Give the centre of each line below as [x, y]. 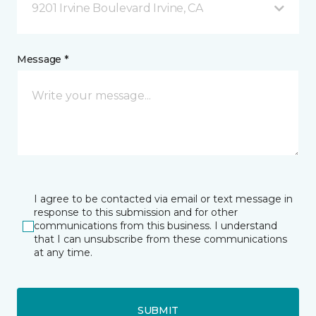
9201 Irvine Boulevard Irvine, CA [117, 8]
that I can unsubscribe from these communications [160, 239]
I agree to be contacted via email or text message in [163, 199]
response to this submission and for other [136, 212]
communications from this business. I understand [156, 226]
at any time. [63, 253]
